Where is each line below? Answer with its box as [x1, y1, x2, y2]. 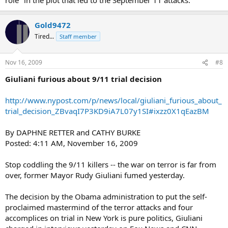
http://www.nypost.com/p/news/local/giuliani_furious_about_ [5, 95, 222, 105]
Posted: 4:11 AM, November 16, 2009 [5, 138, 138, 148]
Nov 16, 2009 [5, 58, 42, 67]
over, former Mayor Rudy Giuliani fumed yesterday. [5, 170, 185, 180]
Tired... [35, 32, 54, 41]
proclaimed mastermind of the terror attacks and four [5, 202, 193, 212]
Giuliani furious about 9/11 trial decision [5, 74, 162, 84]
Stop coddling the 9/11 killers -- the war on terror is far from [5, 159, 216, 169]
